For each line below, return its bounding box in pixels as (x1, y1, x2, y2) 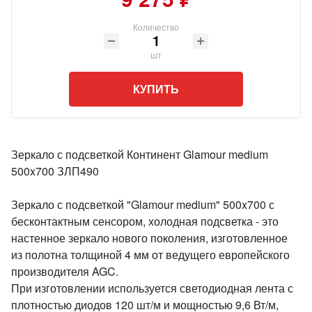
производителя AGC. (11, 263, 118, 279)
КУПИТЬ (133, 81, 179, 97)
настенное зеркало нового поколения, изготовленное (11, 230, 288, 246)
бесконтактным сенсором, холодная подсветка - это (11, 213, 279, 229)
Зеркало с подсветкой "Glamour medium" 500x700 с (11, 196, 274, 212)
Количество (133, 21, 179, 33)
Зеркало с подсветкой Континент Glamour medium (11, 146, 268, 162)
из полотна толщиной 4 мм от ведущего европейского (11, 247, 290, 263)
